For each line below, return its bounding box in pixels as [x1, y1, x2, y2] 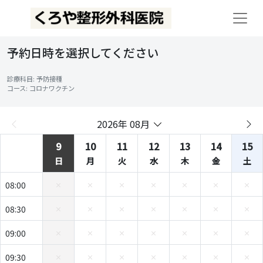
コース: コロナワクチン [7, 83, 75, 93]
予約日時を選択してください [7, 44, 159, 61]
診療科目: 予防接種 [7, 74, 62, 83]
